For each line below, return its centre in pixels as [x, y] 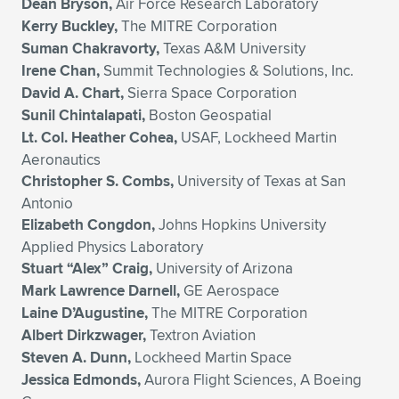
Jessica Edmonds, [81, 380]
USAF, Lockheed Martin [257, 137]
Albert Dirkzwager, [84, 335]
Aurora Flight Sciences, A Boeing [251, 379]
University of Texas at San [260, 181]
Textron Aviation [201, 335]
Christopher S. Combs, [98, 181]
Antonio [47, 203]
